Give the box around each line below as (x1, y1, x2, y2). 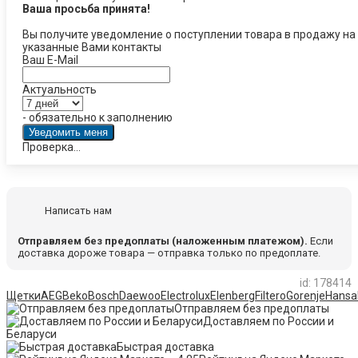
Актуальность (22, 82, 97, 96)
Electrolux (161, 289, 210, 303)
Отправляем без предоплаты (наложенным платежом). (18, 234, 308, 247)
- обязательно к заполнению (22, 110, 173, 124)
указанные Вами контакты (22, 40, 161, 54)
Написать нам (45, 205, 112, 217)
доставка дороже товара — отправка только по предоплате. (18, 246, 320, 259)
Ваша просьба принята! (22, 2, 150, 15)
